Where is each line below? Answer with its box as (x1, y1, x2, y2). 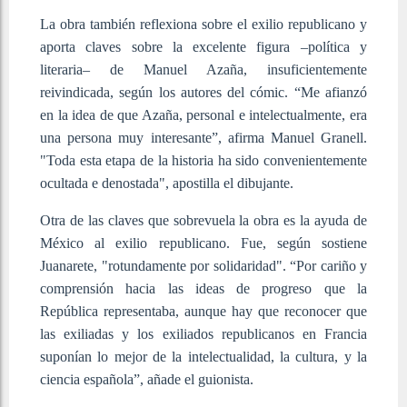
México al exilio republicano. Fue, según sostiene (40, 234, 367, 251)
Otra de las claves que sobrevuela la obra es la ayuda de (40, 212, 367, 228)
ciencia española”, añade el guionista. (40, 371, 253, 387)
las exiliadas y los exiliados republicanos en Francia (40, 325, 367, 342)
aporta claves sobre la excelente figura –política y (40, 38, 367, 55)
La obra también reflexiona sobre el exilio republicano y (40, 15, 367, 32)
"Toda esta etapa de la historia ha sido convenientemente (40, 152, 367, 168)
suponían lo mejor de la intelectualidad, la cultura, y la (40, 348, 367, 364)
